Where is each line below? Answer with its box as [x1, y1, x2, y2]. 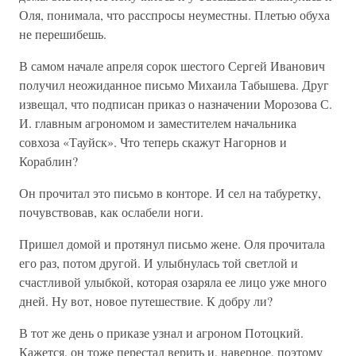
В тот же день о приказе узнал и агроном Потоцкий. [19, 324, 304, 341]
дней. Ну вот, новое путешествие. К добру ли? [19, 292, 273, 309]
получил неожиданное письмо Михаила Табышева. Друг [19, 76, 329, 93]
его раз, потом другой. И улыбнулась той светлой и [19, 254, 298, 271]
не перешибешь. [19, 25, 106, 42]
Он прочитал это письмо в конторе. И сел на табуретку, [19, 184, 321, 201]
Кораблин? [19, 153, 78, 169]
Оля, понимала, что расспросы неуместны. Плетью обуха [19, 6, 330, 23]
